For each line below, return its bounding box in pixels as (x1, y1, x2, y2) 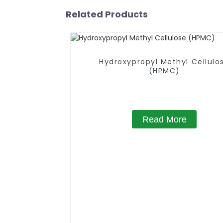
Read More (142, 114, 187, 124)
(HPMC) (148, 66, 180, 76)
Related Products (66, 7, 148, 20)
